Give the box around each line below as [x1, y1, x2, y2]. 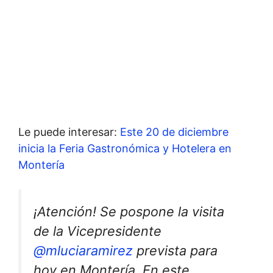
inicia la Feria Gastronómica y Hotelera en [18, 142, 232, 155]
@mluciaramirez [34, 243, 133, 258]
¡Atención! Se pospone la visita [34, 204, 224, 219]
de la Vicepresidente [34, 223, 161, 239]
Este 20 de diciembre [120, 126, 229, 138]
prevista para [133, 243, 218, 258]
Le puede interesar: [18, 126, 120, 138]
